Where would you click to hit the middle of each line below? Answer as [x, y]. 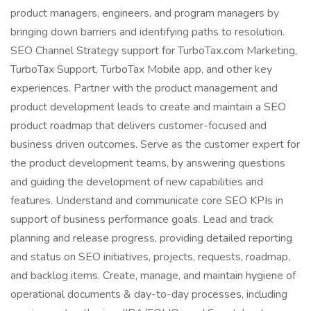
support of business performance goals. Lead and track [142, 219]
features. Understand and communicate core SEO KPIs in [147, 201]
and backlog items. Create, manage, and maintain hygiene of [153, 276]
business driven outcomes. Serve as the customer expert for [155, 144]
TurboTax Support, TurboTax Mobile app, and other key [141, 69]
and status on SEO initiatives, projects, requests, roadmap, [150, 257]
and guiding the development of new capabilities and [137, 182]
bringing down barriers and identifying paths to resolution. [148, 32]
